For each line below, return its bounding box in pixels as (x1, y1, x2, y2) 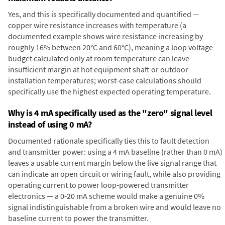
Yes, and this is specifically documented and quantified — (8, 9, 199, 20)
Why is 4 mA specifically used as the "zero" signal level (8, 107, 212, 119)
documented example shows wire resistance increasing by (8, 31, 203, 42)
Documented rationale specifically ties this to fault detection (8, 136, 209, 146)
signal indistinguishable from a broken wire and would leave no (8, 202, 221, 212)
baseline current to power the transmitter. (8, 213, 149, 223)
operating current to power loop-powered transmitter (8, 180, 189, 190)
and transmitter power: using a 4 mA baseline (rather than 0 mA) (8, 147, 222, 157)
